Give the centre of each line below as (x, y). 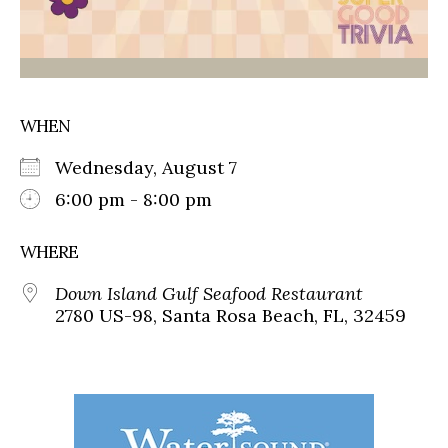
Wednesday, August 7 (156, 167)
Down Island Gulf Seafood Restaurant (209, 293)
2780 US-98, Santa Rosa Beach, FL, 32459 (230, 315)
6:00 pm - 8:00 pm (133, 199)
